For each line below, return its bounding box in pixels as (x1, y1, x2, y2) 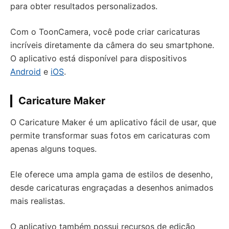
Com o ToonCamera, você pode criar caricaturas (10, 27, 200, 37)
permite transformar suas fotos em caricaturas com (10, 130, 210, 141)
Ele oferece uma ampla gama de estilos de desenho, (10, 169, 213, 179)
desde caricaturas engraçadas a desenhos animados (10, 182, 213, 193)
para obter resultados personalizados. (10, 1, 157, 11)
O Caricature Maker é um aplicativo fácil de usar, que (10, 117, 216, 127)
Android (10, 66, 41, 77)
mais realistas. (10, 196, 65, 206)
